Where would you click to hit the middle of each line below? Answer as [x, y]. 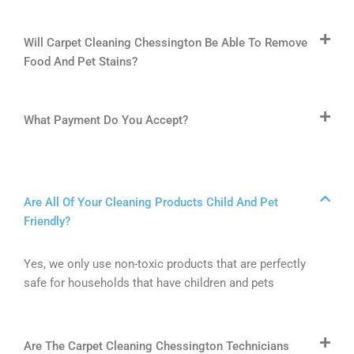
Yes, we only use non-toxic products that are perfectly [165, 264]
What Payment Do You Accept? [106, 121]
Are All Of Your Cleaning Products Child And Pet [151, 203]
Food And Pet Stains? [81, 62]
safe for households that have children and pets [149, 283]
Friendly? [47, 222]
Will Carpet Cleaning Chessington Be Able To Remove [166, 43]
